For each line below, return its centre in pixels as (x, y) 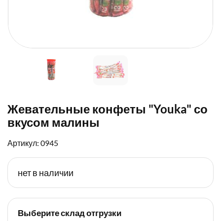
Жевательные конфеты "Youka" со (108, 109)
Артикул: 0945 (33, 143)
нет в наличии (46, 173)
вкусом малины (54, 122)
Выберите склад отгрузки (70, 213)
